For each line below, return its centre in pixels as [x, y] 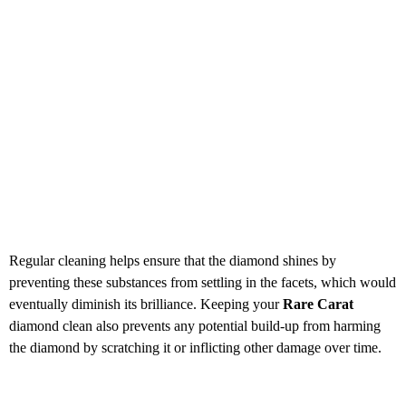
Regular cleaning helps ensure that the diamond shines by [173, 260]
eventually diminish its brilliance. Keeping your [146, 304]
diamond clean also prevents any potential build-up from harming [195, 325]
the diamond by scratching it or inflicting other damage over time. [195, 347]
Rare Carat [318, 304]
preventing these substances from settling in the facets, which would [203, 282]
